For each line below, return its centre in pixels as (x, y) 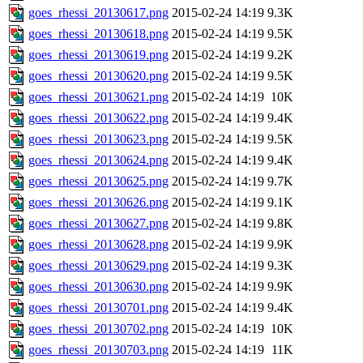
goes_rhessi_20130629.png (98, 266)
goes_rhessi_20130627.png (98, 224)
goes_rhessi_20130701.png (98, 308)
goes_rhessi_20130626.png (98, 203)
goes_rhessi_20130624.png (98, 160)
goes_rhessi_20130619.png (98, 55)
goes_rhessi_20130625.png (98, 181)
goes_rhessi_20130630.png (98, 287)
